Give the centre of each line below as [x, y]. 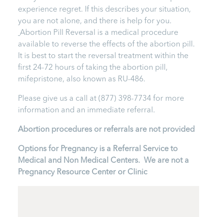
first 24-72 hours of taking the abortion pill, [93, 68]
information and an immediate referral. [87, 110]
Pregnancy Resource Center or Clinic [83, 172]
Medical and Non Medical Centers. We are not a [104, 161]
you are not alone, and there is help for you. [95, 21]
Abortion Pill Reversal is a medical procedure [99, 33]
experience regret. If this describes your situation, [105, 9]
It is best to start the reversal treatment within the [103, 56]
